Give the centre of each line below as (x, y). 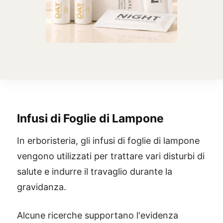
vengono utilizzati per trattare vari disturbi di (111, 156)
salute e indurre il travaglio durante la (95, 171)
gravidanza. (42, 187)
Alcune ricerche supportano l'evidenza (98, 215)
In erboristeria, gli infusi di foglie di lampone (108, 140)
